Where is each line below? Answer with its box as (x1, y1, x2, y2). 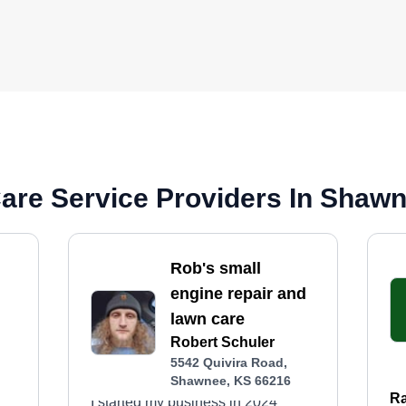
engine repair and (169, 285, 306, 303)
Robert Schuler (169, 334, 275, 350)
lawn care (169, 310, 245, 328)
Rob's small (169, 259, 261, 277)
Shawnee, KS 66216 (169, 373, 291, 388)
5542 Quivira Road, (169, 355, 287, 370)
